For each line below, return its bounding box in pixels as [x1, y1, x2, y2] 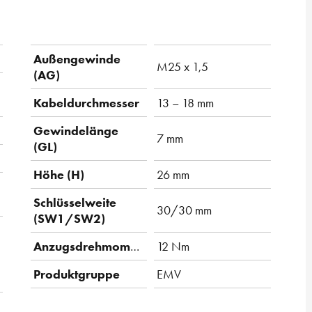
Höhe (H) [33, 166, 84, 183]
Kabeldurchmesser [33, 95, 139, 111]
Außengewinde [33, 51, 120, 68]
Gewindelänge [33, 123, 118, 139]
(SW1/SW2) [33, 210, 105, 227]
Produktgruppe [33, 266, 120, 283]
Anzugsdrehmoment [130, 238, 139, 255]
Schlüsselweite [33, 194, 116, 211]
